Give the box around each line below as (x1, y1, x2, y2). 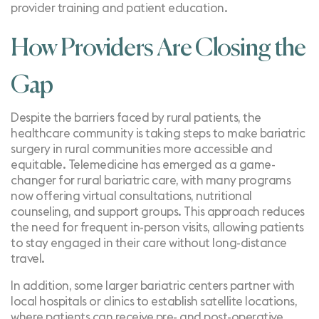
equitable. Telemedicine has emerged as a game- (11, 159, 275, 171)
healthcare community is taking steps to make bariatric (11, 127, 305, 140)
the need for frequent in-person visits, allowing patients (11, 221, 304, 234)
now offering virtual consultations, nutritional (11, 190, 252, 202)
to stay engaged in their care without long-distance (11, 237, 287, 249)
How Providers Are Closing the (11, 36, 305, 61)
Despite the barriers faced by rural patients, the (11, 112, 261, 124)
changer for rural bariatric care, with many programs (11, 174, 291, 187)
